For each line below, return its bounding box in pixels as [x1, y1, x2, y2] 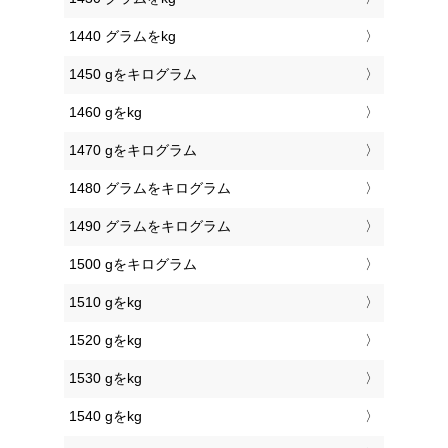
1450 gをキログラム [69, 66, 197, 83]
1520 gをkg [69, 332, 142, 349]
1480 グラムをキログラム [69, 180, 231, 197]
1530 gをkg [69, 370, 142, 387]
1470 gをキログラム [69, 142, 197, 159]
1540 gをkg [69, 408, 142, 425]
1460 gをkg [69, 104, 142, 121]
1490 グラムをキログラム [69, 218, 231, 235]
